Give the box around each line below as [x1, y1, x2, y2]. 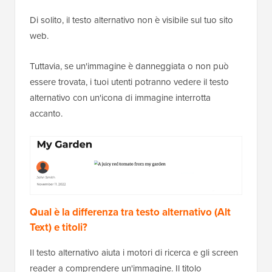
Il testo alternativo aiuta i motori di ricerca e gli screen [30, 245, 238, 259]
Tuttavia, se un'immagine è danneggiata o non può [30, 59, 229, 72]
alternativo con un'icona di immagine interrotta [30, 90, 211, 104]
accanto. [30, 106, 63, 120]
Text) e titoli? [30, 219, 87, 234]
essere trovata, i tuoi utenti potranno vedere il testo [30, 75, 229, 88]
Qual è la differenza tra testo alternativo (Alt [30, 204, 231, 219]
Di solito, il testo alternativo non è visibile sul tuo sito [30, 13, 233, 26]
